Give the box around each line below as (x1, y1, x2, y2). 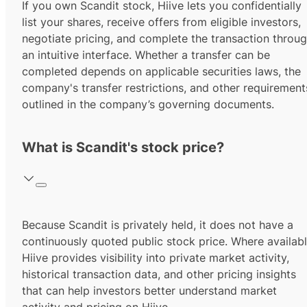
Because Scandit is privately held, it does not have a (22, 218, 293, 232)
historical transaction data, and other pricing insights (22, 267, 296, 282)
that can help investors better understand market (22, 284, 277, 298)
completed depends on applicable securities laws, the (22, 64, 301, 79)
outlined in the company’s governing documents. (22, 97, 274, 112)
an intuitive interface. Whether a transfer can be (22, 48, 270, 62)
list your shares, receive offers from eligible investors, (22, 15, 301, 29)
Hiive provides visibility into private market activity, (22, 251, 289, 265)
